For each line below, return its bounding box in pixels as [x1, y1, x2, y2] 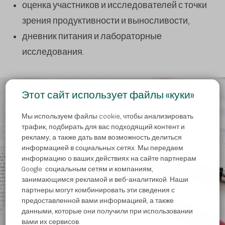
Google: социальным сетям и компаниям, [22, 165, 154, 173]
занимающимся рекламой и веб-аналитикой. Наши [22, 175, 189, 184]
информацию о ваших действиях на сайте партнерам [22, 154, 197, 163]
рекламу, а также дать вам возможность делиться [22, 133, 182, 142]
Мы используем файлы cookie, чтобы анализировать [22, 112, 194, 121]
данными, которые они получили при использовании [22, 207, 193, 215]
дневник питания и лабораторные [22, 31, 162, 42]
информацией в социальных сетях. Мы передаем [22, 144, 184, 152]
